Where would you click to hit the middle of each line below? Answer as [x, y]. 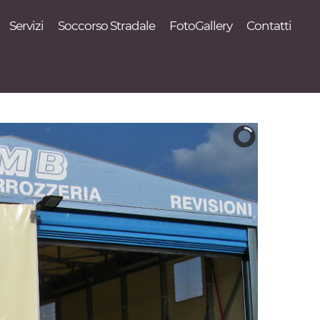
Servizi [26, 26]
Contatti [269, 26]
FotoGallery [201, 26]
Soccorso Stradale [106, 26]
